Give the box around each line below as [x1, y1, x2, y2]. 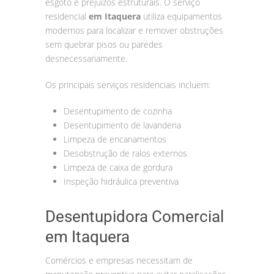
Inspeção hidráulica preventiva [64, 175, 179, 187]
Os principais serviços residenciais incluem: [45, 78, 210, 91]
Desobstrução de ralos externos [64, 147, 187, 159]
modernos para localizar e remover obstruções [45, 24, 223, 36]
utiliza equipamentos [141, 10, 222, 22]
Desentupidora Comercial [45, 207, 224, 226]
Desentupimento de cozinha [64, 105, 172, 117]
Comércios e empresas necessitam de [45, 254, 193, 266]
